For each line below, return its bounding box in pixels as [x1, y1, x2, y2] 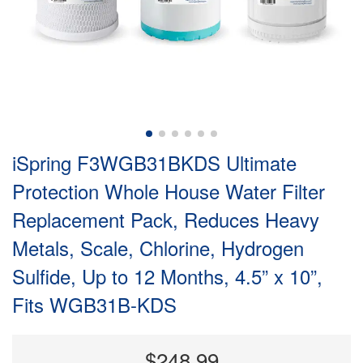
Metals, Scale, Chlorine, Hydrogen [12, 233, 304, 263]
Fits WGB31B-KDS [12, 290, 177, 319]
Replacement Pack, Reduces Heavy [12, 205, 319, 234]
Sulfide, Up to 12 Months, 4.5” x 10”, [12, 262, 322, 291]
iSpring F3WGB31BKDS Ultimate [12, 148, 297, 177]
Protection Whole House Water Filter [12, 177, 325, 206]
